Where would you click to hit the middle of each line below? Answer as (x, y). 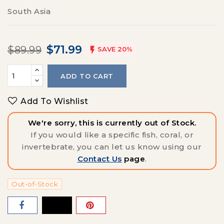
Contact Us (99, 158)
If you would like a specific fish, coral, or (112, 134)
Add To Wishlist (54, 101)
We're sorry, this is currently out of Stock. (112, 122)
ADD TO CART (87, 76)
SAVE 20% (115, 49)
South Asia (29, 11)
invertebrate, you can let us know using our (112, 146)
